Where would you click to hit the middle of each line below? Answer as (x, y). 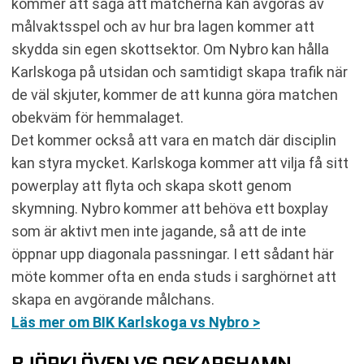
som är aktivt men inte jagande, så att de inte (159, 231)
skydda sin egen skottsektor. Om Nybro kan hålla (170, 49)
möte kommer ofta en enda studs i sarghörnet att (174, 277)
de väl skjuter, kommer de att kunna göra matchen (175, 95)
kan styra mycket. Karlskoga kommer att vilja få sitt (180, 163)
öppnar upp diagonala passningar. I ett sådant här (173, 254)
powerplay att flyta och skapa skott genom (152, 186)
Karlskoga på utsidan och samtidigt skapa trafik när (180, 72)
